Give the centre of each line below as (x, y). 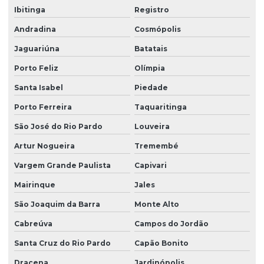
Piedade (151, 88)
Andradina (35, 29)
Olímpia (149, 68)
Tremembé (156, 146)
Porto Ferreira (43, 107)
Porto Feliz (36, 68)
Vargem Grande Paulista (62, 166)
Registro (151, 10)
